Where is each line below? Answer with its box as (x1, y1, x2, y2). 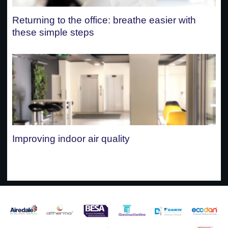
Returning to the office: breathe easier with (12, 14, 196, 25)
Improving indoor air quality (12, 133, 130, 144)
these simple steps (12, 26, 94, 38)
